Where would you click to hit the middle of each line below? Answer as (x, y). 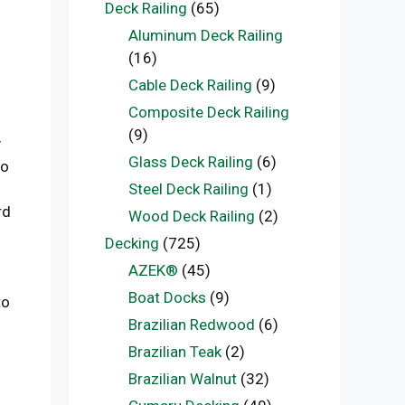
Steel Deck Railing (188, 189)
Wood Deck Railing (191, 216)
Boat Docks (167, 297)
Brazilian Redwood (191, 325)
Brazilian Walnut (182, 379)
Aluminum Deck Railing (205, 35)
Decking (132, 243)
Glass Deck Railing (190, 162)
